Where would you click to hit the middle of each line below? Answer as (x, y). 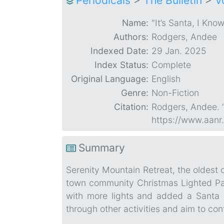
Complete (171, 65)
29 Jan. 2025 (179, 51)
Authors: (131, 37)
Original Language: (110, 79)
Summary (102, 148)
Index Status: (121, 65)
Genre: (135, 93)
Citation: (131, 107)
